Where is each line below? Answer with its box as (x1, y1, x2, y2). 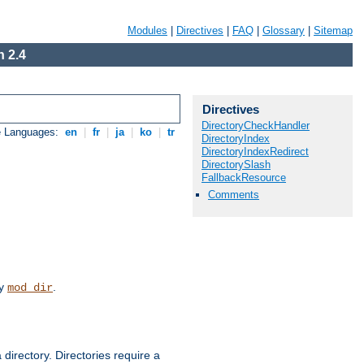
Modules (128, 24, 167, 37)
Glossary (262, 24, 305, 37)
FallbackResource (201, 171, 286, 184)
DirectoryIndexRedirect (201, 145, 309, 158)
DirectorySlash (201, 158, 271, 171)
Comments (208, 188, 259, 201)
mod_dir (7, 281, 53, 295)
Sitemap (314, 24, 353, 37)
